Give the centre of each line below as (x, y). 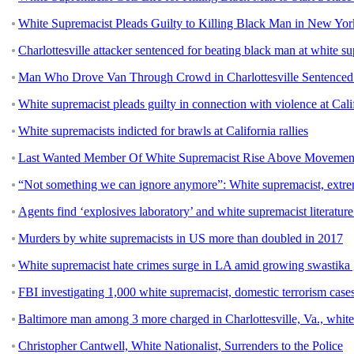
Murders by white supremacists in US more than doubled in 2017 (181, 238)
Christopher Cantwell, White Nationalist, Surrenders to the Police (181, 345)
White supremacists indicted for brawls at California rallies (163, 130)
